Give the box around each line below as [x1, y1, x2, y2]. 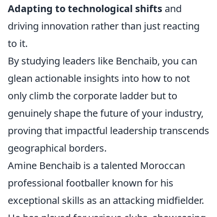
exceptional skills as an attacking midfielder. [8, 194, 204, 207]
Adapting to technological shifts [8, 2, 162, 15]
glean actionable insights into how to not [8, 72, 190, 85]
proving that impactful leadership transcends [8, 124, 209, 137]
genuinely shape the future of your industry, [8, 107, 203, 120]
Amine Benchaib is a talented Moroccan [8, 159, 185, 172]
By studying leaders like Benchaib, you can [8, 54, 197, 67]
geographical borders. [8, 141, 107, 155]
